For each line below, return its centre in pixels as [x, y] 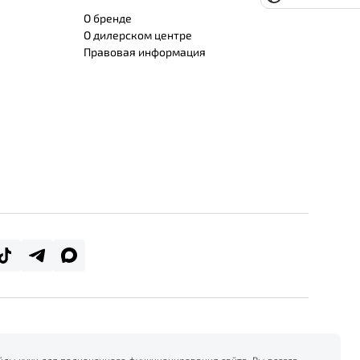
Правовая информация [145, 52]
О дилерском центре [138, 35]
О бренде [108, 18]
